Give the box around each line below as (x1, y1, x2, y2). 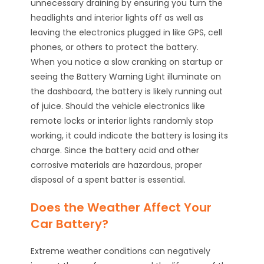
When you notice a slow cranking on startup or (31, 56, 223, 68)
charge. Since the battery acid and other (31, 144, 200, 157)
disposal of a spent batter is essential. (31, 174, 186, 186)
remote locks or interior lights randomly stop (31, 115, 214, 127)
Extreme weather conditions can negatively (31, 245, 211, 258)
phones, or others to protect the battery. (31, 41, 199, 54)
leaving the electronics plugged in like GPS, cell (31, 27, 223, 39)
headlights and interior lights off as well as (31, 12, 204, 24)
